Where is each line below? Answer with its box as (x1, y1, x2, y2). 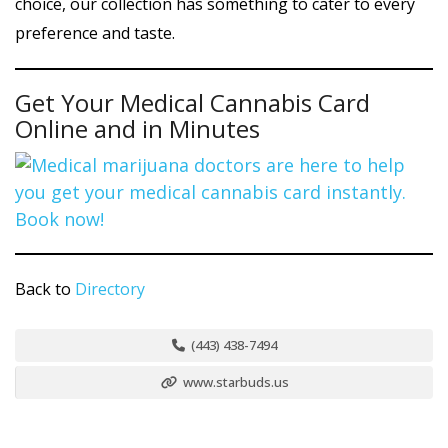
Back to (15, 278, 75, 300)
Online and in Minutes (15, 112, 260, 145)
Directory (75, 278, 145, 300)
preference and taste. (15, 22, 175, 44)
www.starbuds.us (179, 373, 289, 391)
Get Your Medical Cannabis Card (15, 86, 370, 119)
